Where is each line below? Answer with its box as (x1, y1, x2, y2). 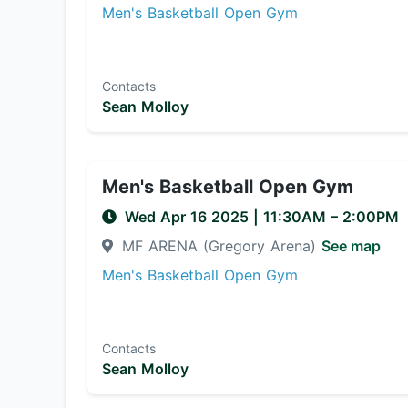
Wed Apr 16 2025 (125, 208, 253, 226)
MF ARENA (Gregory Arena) (117, 237, 321, 255)
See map (321, 237, 381, 255)
